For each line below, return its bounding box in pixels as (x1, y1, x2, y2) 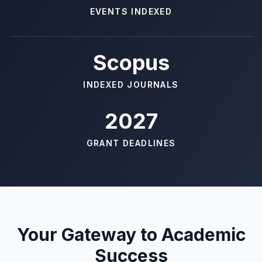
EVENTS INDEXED (89, 6, 173, 16)
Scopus (92, 50, 170, 75)
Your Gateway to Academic (16, 224, 246, 245)
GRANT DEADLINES (86, 138, 176, 148)
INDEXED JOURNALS (83, 80, 179, 89)
